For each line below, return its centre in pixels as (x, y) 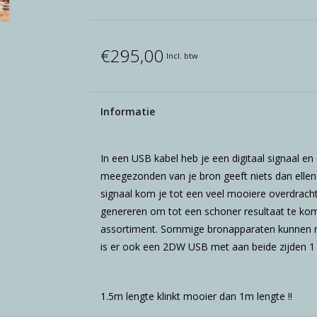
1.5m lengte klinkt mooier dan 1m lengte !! (196, 296)
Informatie (127, 111)
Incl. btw (182, 55)
